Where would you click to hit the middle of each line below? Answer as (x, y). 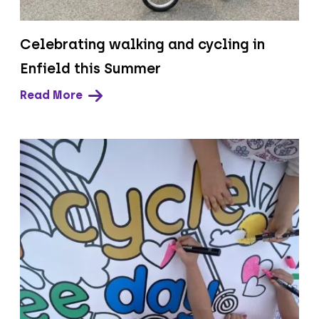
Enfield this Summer (90, 69)
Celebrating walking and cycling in (142, 45)
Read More (51, 95)
